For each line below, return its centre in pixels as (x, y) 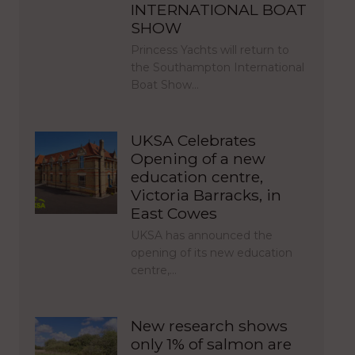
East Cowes (174, 214)
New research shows (209, 325)
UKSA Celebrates (193, 141)
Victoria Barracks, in (206, 195)
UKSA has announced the (201, 235)
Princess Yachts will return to (210, 50)
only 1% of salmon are (211, 344)
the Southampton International (217, 68)
